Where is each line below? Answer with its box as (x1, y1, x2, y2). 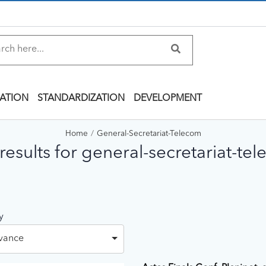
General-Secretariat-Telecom (96, 130, 201, 138)
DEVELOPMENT (134, 94, 202, 104)
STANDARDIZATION (37, 94, 125, 104)
